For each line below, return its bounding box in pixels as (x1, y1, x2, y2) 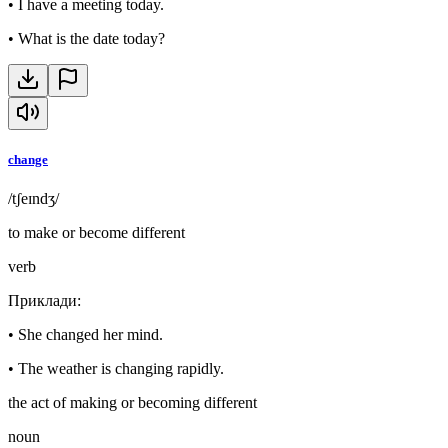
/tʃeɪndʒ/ (8, 190, 59, 208)
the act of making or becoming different (8, 394, 257, 412)
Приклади (8, 292, 77, 310)
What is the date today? (18, 29, 165, 47)
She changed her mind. (18, 326, 163, 344)
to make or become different (8, 224, 185, 242)
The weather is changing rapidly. (18, 360, 224, 378)
